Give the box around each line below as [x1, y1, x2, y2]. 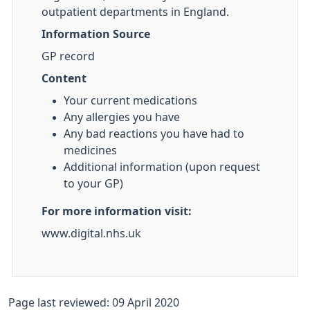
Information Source [42, 28, 150, 39]
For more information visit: [42, 206, 192, 217]
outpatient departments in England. [42, 6, 229, 17]
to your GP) [64, 178, 123, 189]
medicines [64, 145, 117, 156]
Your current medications [64, 95, 197, 106]
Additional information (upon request [64, 161, 260, 172]
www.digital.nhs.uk [42, 228, 141, 239]
